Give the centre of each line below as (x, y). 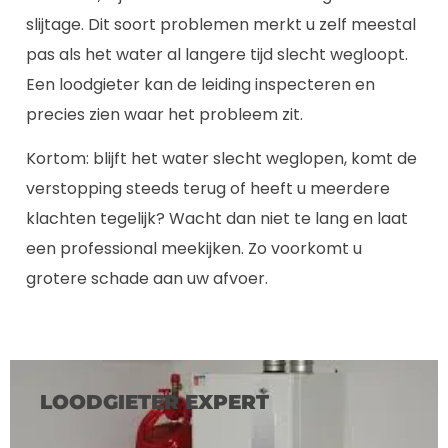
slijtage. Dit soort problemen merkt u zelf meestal (221, 24)
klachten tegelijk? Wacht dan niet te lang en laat (217, 218)
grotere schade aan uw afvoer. (147, 278)
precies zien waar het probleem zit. (164, 114)
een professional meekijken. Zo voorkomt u (194, 248)
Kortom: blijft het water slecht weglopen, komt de (221, 158)
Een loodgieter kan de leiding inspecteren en (200, 84)
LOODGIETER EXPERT (154, 401)
